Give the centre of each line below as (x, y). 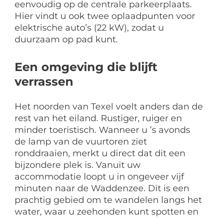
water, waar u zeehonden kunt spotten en (107, 211)
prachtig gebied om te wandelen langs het (108, 200)
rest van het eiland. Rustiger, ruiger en (98, 118)
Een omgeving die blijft (86, 67)
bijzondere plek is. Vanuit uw (78, 165)
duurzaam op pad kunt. (66, 39)
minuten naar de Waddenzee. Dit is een (102, 188)
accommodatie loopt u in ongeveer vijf (99, 176)
